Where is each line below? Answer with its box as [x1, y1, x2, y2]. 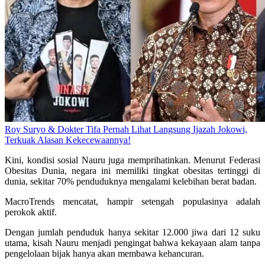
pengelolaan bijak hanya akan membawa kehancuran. [5, 248, 204, 259]
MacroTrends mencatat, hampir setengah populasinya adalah [5, 196, 260, 207]
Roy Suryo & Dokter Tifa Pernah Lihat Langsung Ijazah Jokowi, [5, 124, 247, 135]
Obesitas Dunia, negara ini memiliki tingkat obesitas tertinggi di [5, 166, 260, 176]
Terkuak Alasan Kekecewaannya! [5, 135, 131, 146]
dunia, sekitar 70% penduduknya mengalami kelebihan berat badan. [5, 176, 257, 187]
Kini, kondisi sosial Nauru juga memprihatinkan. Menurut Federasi [5, 155, 260, 166]
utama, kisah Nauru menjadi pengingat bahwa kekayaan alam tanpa [5, 238, 260, 248]
